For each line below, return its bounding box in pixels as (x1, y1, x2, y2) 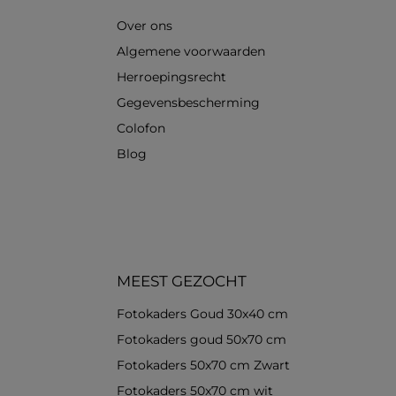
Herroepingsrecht (117, 69, 226, 86)
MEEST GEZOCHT (117, 272, 247, 291)
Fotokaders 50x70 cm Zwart (117, 357, 290, 374)
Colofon (117, 120, 165, 137)
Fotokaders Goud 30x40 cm (117, 306, 288, 323)
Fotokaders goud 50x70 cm (117, 331, 286, 348)
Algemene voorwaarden (117, 43, 265, 60)
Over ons (117, 18, 172, 34)
